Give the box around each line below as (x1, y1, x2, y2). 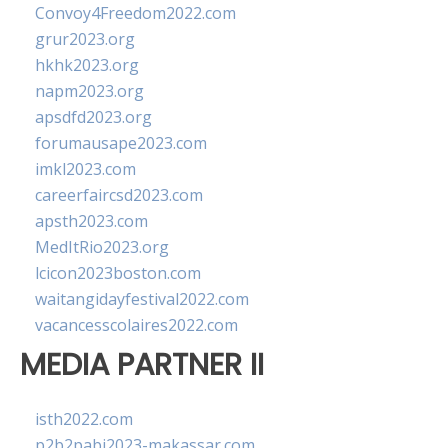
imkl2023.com (35, 158, 136, 180)
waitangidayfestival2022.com (35, 288, 249, 310)
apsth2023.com (35, 210, 148, 232)
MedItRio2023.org (35, 236, 169, 258)
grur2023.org (35, 28, 135, 50)
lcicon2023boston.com (35, 262, 201, 284)
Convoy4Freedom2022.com (35, 2, 236, 24)
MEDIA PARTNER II (20, 343, 264, 386)
